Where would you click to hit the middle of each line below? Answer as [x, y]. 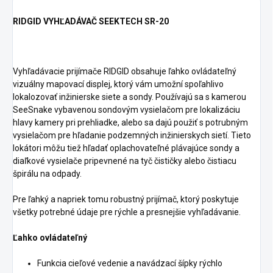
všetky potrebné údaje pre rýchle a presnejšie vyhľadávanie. [127, 212]
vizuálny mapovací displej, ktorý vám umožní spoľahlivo [118, 84]
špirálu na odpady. [47, 174]
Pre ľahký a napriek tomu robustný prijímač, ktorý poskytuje [126, 200]
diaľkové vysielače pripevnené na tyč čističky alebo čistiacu [125, 161]
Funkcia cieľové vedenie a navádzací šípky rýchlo [130, 264]
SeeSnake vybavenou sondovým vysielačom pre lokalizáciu [126, 110]
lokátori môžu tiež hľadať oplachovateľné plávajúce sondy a [126, 148]
